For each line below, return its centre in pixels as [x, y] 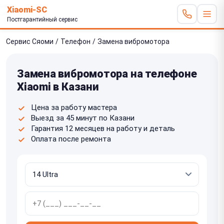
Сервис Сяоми [30, 41]
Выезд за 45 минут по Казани [83, 118]
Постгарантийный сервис [42, 19]
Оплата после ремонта [71, 139]
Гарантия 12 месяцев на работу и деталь [103, 128]
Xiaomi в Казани [58, 86]
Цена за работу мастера [74, 107]
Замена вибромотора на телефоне [107, 73]
